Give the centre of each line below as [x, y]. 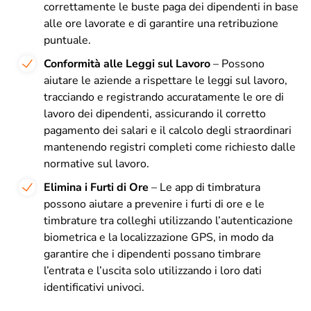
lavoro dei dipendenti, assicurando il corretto [155, 114]
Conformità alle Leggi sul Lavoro [127, 64]
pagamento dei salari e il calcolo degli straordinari [168, 130]
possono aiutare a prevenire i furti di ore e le [154, 204]
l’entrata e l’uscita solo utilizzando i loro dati [153, 270]
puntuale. [67, 40]
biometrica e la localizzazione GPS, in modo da [159, 237]
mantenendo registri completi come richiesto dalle [170, 147]
